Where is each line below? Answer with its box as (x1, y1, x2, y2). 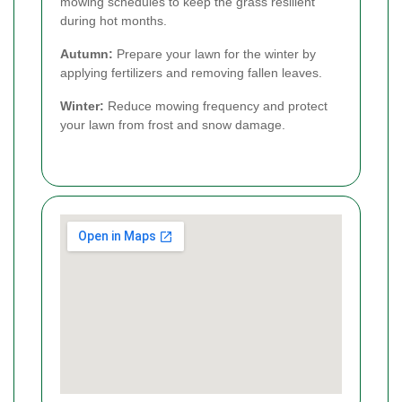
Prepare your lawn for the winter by (113, 46, 316, 61)
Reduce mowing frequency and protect (104, 98, 328, 113)
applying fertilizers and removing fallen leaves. (60, 65, 322, 80)
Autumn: (60, 46, 113, 61)
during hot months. (60, 13, 167, 28)
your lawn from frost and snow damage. (60, 117, 285, 132)
